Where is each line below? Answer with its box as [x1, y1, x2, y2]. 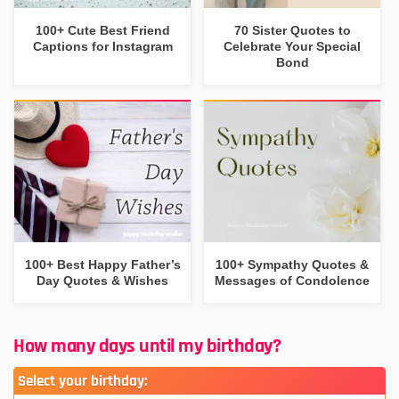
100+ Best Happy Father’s [24, 257, 181, 273]
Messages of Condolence [215, 273, 370, 289]
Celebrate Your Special [224, 38, 362, 53]
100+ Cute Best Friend [35, 22, 170, 37]
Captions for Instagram [32, 38, 173, 53]
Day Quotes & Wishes [37, 273, 169, 289]
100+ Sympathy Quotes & [216, 257, 370, 273]
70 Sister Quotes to [233, 22, 351, 37]
